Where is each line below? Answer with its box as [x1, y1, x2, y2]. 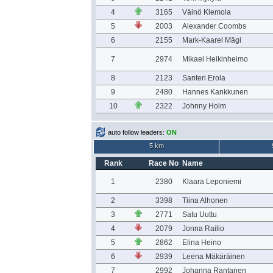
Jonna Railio [182, 224, 224, 233]
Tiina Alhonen [182, 196, 228, 205]
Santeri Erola [182, 74, 225, 82]
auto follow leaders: [108, 129, 166, 136]
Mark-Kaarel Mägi [182, 36, 241, 44]
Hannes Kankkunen [182, 88, 248, 96]
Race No [149, 159, 179, 168]
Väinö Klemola [182, 8, 231, 16]
